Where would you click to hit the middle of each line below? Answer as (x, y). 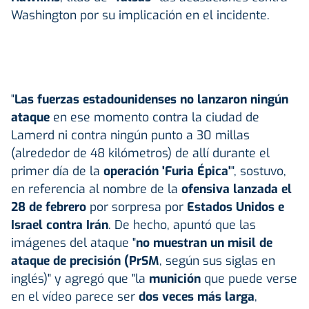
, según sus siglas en (217, 260)
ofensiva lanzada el (237, 189)
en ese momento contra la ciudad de (154, 117)
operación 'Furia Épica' (167, 171)
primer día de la (57, 171)
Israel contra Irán (60, 225)
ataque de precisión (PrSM (85, 260)
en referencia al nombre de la (96, 189)
